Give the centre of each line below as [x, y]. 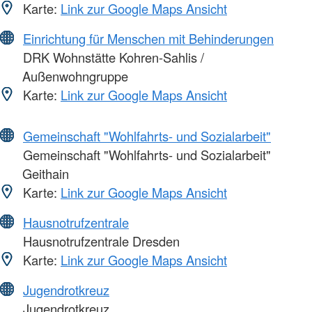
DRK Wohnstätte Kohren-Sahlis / [112, 57]
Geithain [46, 173]
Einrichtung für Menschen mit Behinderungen [148, 38]
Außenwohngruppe [75, 76]
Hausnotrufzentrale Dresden [100, 241]
